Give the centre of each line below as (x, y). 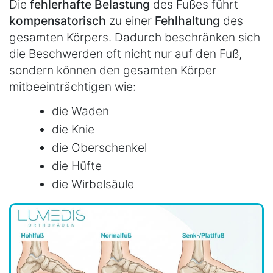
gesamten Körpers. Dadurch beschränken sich (135, 37)
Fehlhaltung (189, 20)
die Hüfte (77, 166)
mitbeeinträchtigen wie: (73, 86)
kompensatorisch (59, 20)
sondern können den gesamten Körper (113, 70)
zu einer (132, 20)
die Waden (80, 111)
